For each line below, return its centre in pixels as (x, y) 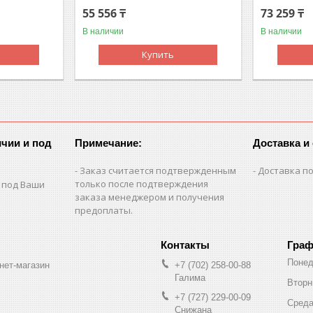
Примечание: (109, 143)
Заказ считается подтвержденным (158, 170)
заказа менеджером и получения (150, 197)
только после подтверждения (142, 183)
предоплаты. (104, 210)
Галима (190, 277)
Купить (158, 54)
